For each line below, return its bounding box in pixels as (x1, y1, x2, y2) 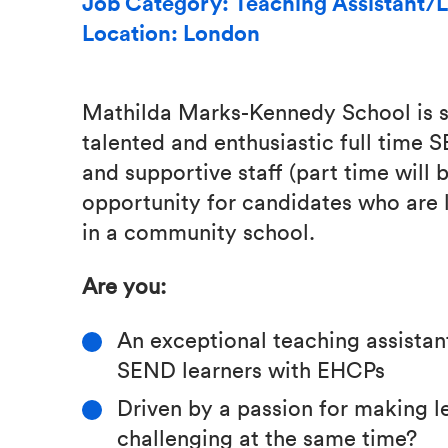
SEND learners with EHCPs (117, 353, 385, 383)
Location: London (82, 18, 260, 47)
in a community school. (82, 215, 315, 245)
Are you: (82, 269, 166, 299)
